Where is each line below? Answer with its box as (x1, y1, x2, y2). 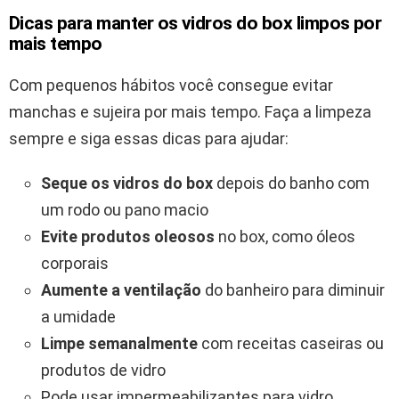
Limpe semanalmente (41, 334, 198, 354)
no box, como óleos (215, 227, 355, 247)
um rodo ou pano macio (41, 200, 208, 220)
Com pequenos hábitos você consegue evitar (9, 76, 333, 95)
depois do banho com (213, 174, 370, 193)
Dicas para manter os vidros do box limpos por (9, 12, 382, 35)
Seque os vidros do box (41, 174, 213, 193)
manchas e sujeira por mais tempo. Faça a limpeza (9, 102, 371, 122)
